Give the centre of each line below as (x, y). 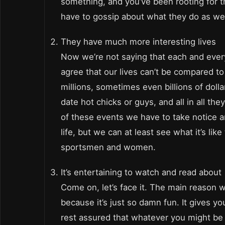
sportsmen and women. (108, 147)
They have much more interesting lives (138, 42)
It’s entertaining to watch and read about (141, 173)
